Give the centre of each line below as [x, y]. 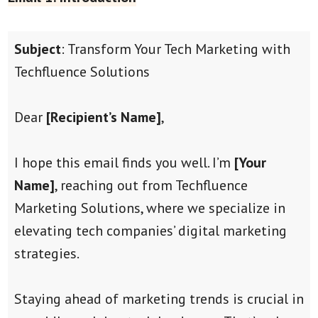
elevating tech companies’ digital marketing [150, 230]
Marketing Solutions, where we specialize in [149, 208]
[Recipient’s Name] [103, 117]
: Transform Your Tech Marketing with [175, 49]
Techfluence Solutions [82, 71]
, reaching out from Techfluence [151, 185]
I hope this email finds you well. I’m [124, 162]
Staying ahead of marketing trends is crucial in [159, 298]
